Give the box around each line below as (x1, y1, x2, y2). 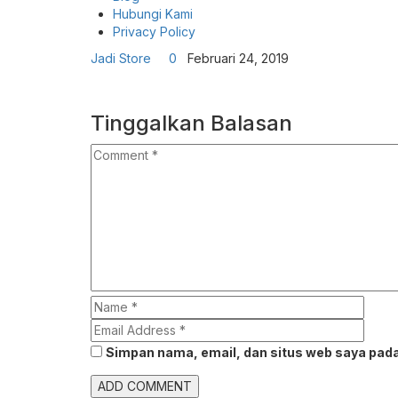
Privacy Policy (113, 24, 195, 40)
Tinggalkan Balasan (91, 110, 292, 137)
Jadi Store (91, 51, 151, 67)
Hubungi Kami (113, 6, 193, 22)
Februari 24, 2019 (180, 51, 289, 67)
